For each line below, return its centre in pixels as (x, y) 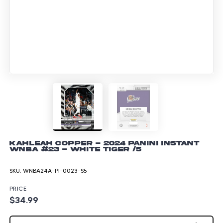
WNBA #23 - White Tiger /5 (75, 149)
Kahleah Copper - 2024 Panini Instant (104, 143)
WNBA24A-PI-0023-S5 (55, 170)
